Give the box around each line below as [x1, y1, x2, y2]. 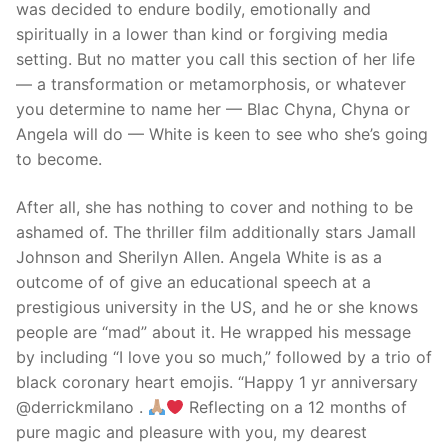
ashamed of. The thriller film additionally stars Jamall [16, 222, 416, 243]
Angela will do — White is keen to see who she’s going [16, 124, 428, 145]
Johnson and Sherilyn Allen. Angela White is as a [16, 247, 382, 268]
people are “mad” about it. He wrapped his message [16, 322, 411, 343]
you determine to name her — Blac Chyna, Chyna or [16, 99, 410, 120]
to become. [16, 149, 102, 170]
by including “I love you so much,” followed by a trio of [16, 347, 432, 368]
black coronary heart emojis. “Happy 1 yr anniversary [16, 372, 418, 393]
